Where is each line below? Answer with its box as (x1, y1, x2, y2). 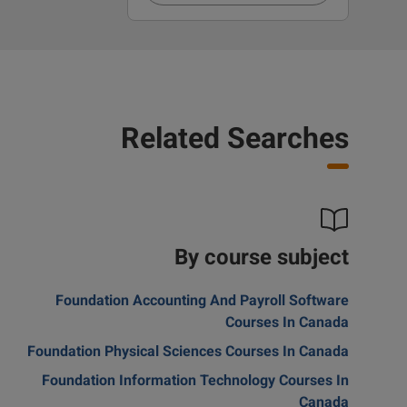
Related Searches (121, 118, 349, 164)
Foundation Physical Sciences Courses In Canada (27, 342, 349, 365)
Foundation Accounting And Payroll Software (55, 291, 349, 314)
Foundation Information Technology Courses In (42, 371, 349, 394)
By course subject (174, 242, 349, 277)
